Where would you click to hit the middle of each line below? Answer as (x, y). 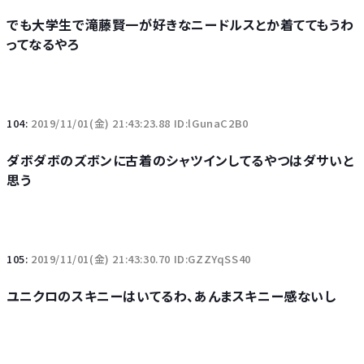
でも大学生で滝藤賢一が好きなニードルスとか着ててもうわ (180, 24)
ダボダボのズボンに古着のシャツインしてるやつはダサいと (180, 160)
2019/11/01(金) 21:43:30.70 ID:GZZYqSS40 (141, 259)
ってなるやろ (43, 44)
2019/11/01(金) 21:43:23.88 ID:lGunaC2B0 (140, 123)
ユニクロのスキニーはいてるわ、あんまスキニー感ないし (171, 296)
